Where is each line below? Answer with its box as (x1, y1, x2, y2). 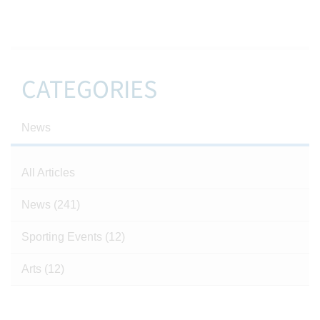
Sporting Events (21, 231, 105, 243)
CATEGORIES (21, 71, 157, 108)
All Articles (21, 166, 75, 179)
